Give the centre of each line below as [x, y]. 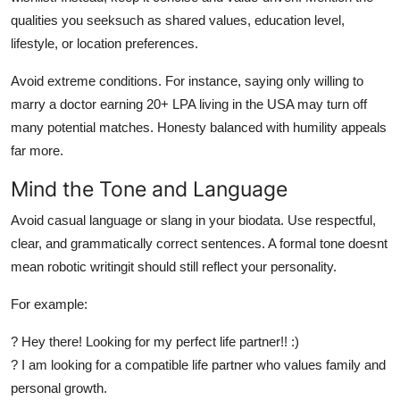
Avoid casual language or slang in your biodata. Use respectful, [193, 220]
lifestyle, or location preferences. [104, 43]
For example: [49, 304]
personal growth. [59, 387]
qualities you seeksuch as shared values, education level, [178, 20]
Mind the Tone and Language [149, 188]
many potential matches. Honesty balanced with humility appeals [199, 127]
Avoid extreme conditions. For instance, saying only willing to [187, 80]
